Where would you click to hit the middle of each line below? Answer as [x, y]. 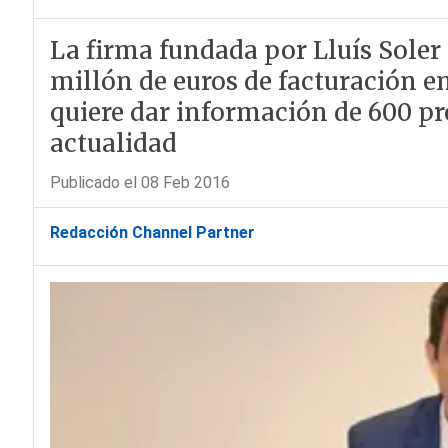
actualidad [113, 143]
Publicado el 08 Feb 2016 [139, 182]
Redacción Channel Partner [152, 232]
